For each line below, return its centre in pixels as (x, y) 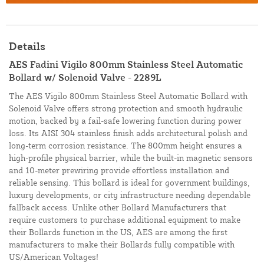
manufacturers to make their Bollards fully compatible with (122, 245)
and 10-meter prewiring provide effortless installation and (119, 170)
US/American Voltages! (54, 257)
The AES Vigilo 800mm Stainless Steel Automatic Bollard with (128, 96)
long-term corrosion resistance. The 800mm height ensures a (126, 146)
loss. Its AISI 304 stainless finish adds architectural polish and (128, 133)
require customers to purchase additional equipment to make (125, 220)
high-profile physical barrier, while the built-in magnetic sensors (131, 158)
